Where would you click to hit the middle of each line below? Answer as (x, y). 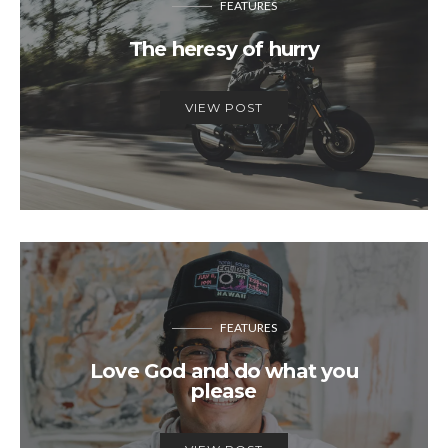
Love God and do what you (224, 370)
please (224, 390)
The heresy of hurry (224, 48)
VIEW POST (224, 107)
